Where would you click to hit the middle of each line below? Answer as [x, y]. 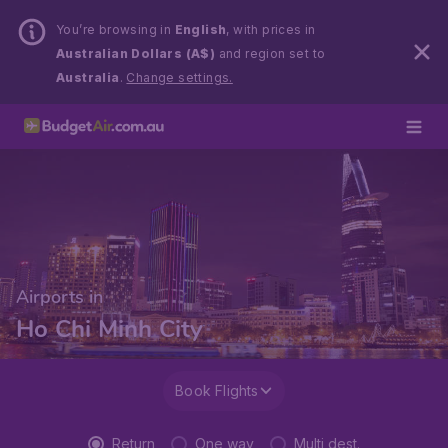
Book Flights [217, 390]
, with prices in [271, 29]
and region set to [270, 53]
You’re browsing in [115, 29]
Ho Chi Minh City [109, 329]
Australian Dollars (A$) [136, 53]
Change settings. [179, 77]
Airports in [59, 297]
